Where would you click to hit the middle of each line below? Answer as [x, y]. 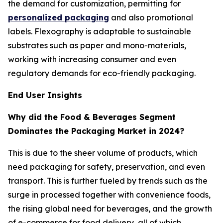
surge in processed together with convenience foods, [109, 194]
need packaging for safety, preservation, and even [107, 167]
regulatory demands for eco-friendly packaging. [102, 73]
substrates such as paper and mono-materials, [97, 45]
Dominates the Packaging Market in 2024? [96, 131]
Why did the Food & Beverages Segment [92, 117]
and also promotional [151, 17]
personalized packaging [58, 17]
